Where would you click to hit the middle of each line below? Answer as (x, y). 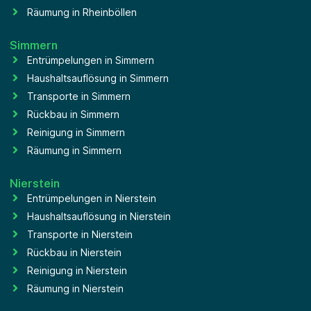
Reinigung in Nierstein (77, 270)
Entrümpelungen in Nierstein (92, 198)
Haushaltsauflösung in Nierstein (99, 216)
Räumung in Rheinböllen (82, 12)
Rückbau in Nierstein (74, 252)
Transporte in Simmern (79, 96)
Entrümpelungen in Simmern (91, 60)
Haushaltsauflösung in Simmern (98, 78)
